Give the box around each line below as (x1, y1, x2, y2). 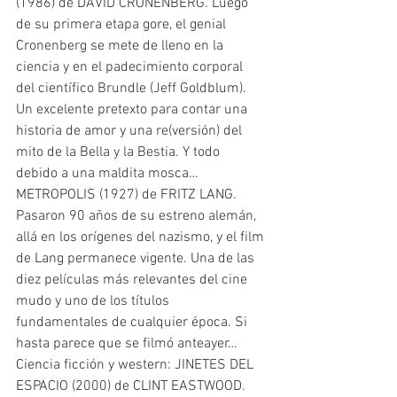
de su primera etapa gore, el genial (16, 16, 230, 35)
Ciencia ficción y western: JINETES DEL (16, 356, 257, 375)
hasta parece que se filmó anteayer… (16, 335, 237, 354)
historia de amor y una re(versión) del (16, 122, 245, 141)
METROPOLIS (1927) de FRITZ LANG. (16, 186, 240, 205)
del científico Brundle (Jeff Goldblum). (16, 80, 250, 98)
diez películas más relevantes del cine (16, 271, 251, 290)
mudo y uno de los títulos (16, 292, 173, 311)
